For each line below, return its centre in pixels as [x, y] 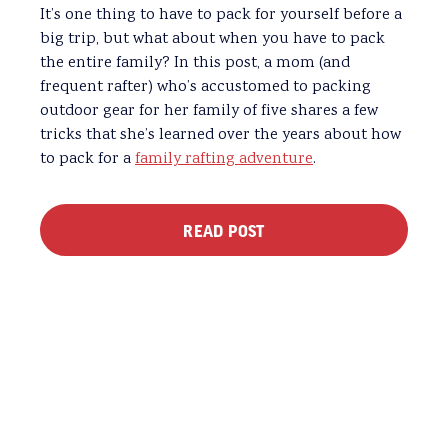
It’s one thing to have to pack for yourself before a [221, 15]
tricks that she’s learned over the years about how [220, 135]
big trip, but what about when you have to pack [212, 39]
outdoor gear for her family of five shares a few [209, 111]
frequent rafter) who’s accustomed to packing [205, 87]
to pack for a [87, 159]
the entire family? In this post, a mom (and [195, 63]
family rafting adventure [224, 159]
